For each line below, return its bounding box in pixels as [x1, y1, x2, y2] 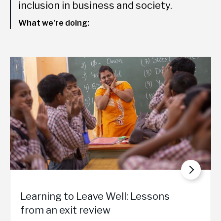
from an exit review [20, 204, 110, 217]
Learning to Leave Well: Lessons [20, 190, 170, 203]
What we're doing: [18, 18, 89, 28]
